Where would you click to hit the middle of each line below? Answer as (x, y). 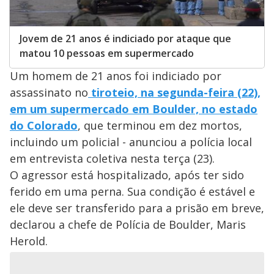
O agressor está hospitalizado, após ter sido (127, 175)
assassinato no (49, 93)
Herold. (29, 241)
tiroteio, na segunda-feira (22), (174, 93)
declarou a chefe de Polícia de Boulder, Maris (128, 225)
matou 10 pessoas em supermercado (107, 54)
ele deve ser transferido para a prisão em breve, (137, 208)
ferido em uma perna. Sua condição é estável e (132, 192)
